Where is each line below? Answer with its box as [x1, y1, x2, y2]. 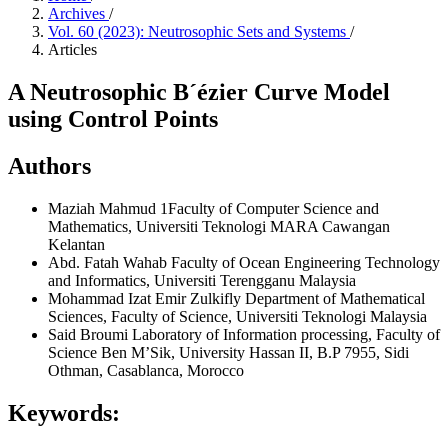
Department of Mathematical [245, 289, 425, 307]
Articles [48, 41, 97, 58]
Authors [8, 152, 91, 179]
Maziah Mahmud [48, 199, 160, 217]
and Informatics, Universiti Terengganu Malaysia [48, 271, 356, 289]
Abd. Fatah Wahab [48, 253, 171, 271]
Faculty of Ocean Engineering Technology [171, 253, 440, 271]
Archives [48, 5, 109, 22]
